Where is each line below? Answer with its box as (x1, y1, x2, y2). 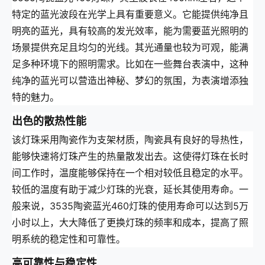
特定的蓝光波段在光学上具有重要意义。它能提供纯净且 (12, 8, 248, 21)
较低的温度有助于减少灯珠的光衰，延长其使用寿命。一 (12, 183, 248, 196)
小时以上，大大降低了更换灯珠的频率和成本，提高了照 (12, 216, 248, 229)
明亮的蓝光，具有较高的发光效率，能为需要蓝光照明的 (12, 25, 248, 37)
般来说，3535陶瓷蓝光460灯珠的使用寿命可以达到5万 (12, 200, 248, 212)
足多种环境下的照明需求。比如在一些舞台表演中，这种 (12, 58, 248, 70)
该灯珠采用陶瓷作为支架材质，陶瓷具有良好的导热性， (12, 134, 248, 146)
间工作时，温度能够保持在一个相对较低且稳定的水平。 (12, 167, 248, 179)
